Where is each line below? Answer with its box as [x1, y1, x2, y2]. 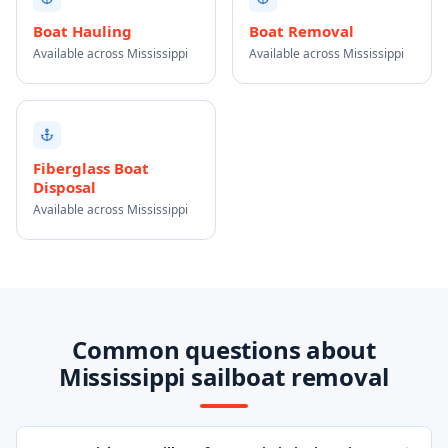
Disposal [33, 177, 96, 197]
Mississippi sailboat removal [58, 360, 390, 393]
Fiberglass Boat [33, 158, 149, 178]
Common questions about [72, 333, 376, 366]
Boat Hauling [33, 21, 132, 41]
